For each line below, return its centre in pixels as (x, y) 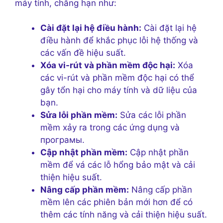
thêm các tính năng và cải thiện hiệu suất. (124, 215)
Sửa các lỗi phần (152, 115)
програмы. (62, 140)
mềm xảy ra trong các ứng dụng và (110, 128)
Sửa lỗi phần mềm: (79, 115)
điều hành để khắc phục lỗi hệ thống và (119, 41)
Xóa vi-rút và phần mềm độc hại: (108, 65)
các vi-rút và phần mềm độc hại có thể (117, 78)
